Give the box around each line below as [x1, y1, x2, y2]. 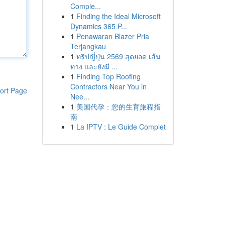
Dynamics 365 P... [70, 21, 127, 31]
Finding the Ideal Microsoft [76, 11, 161, 21]
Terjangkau [70, 41, 106, 51]
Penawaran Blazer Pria [76, 31, 149, 41]
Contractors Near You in [70, 81, 147, 91]
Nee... [70, 91, 89, 101]
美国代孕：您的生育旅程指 [76, 101, 161, 111]
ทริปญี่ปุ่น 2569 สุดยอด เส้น [76, 51, 161, 61]
